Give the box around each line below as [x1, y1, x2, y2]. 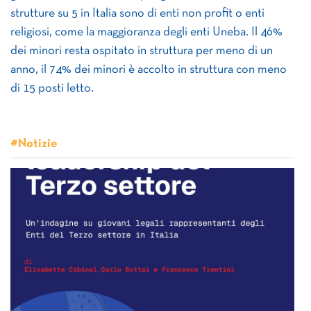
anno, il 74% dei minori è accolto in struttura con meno [10, 64, 287, 76]
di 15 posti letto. [10, 83, 94, 94]
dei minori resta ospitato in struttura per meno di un [10, 45, 273, 57]
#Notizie [10, 138, 58, 150]
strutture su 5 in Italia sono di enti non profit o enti [10, 8, 264, 19]
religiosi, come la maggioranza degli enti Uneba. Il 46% [10, 26, 283, 38]
